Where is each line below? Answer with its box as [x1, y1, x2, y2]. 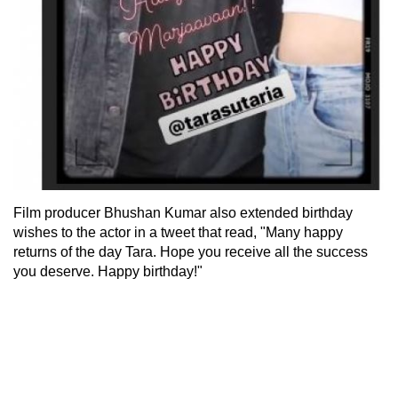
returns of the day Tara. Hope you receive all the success [13, 244, 368, 260]
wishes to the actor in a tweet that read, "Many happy [13, 225, 343, 241]
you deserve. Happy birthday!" [13, 264, 203, 280]
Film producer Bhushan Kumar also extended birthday [13, 205, 353, 221]
